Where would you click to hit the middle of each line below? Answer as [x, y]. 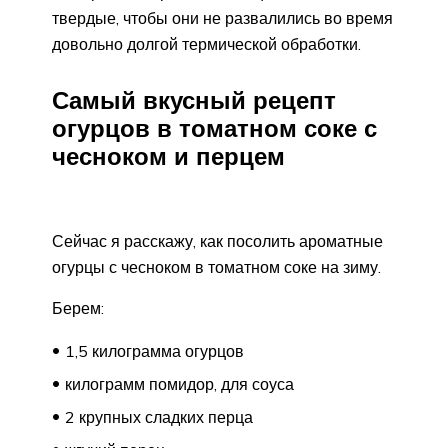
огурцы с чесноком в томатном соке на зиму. [216, 266]
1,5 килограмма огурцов [154, 350]
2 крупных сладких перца [159, 416]
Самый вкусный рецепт [194, 99]
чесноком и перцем [168, 155]
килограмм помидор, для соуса [179, 383]
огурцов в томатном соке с [214, 127]
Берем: [78, 307]
